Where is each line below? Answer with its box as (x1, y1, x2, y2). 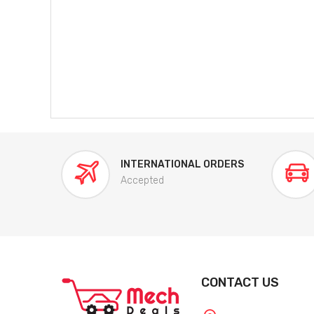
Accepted (121, 175, 164, 187)
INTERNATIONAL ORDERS (121, 158, 244, 171)
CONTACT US (201, 275, 279, 291)
